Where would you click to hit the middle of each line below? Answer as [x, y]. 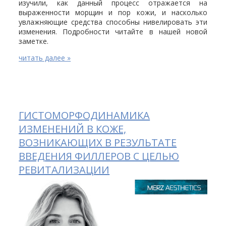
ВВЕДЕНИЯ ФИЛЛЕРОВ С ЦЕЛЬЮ [99, 156]
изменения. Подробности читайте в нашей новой [113, 31]
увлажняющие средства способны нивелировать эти [113, 22]
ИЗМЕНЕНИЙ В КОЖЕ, [73, 129]
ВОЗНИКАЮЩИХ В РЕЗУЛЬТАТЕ [98, 142]
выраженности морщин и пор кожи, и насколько [113, 12]
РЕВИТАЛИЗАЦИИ [64, 169]
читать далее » [45, 58]
